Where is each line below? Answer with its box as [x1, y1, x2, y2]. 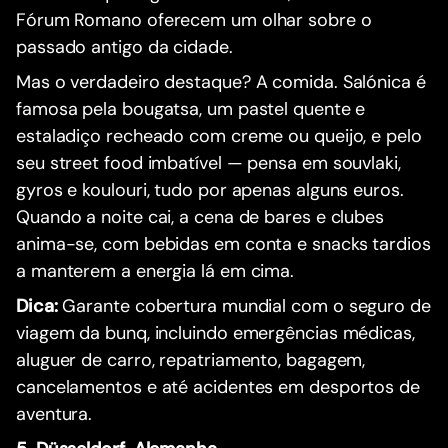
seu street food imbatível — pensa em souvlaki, [16, 150, 401, 175]
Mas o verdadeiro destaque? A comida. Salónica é [16, 69, 426, 94]
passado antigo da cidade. [16, 34, 233, 59]
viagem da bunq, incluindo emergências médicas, [16, 320, 415, 345]
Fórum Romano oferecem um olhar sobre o [16, 7, 372, 32]
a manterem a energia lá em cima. [16, 258, 295, 283]
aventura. [16, 401, 98, 426]
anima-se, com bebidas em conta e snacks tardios [16, 231, 431, 256]
